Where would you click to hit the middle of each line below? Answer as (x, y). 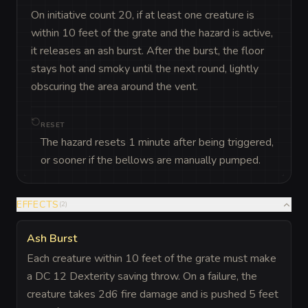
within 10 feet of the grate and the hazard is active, (152, 33)
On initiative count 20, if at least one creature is (143, 15)
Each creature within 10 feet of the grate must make (152, 258)
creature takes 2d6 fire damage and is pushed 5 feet (153, 294)
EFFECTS (38, 205)
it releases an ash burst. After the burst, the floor (147, 51)
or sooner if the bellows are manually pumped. (151, 160)
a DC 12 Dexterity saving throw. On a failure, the (142, 276)
